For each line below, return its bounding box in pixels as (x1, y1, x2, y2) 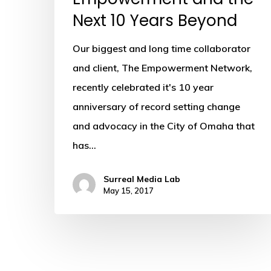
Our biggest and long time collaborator (73, 42, 250, 54)
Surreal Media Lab (103, 173, 180, 184)
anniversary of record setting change (73, 100, 240, 113)
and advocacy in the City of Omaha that (73, 119, 255, 132)
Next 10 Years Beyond (73, 9, 237, 31)
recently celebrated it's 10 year (73, 80, 214, 93)
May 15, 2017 (103, 185, 154, 195)
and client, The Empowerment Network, (73, 61, 252, 74)
